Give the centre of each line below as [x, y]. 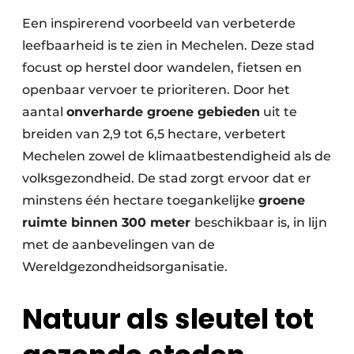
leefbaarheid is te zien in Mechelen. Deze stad [168, 45]
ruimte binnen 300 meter [108, 222]
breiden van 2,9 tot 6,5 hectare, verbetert [154, 134]
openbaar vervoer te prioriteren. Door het [156, 89]
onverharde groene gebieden [163, 111]
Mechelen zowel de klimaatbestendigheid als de [177, 156]
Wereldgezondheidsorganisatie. [125, 266]
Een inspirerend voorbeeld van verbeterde [159, 23]
